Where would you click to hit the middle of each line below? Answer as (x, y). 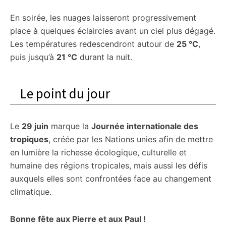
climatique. (31, 192)
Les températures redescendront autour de (93, 44)
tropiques (29, 139)
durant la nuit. (105, 57)
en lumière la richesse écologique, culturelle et (98, 152)
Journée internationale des (145, 126)
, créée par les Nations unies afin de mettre (131, 139)
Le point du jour (65, 93)
